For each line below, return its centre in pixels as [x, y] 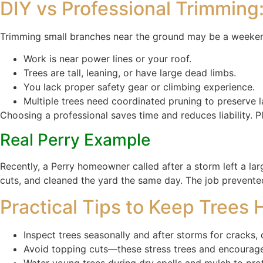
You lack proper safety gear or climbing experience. [139, 87]
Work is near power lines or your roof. [107, 58]
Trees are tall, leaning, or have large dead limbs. [130, 73]
